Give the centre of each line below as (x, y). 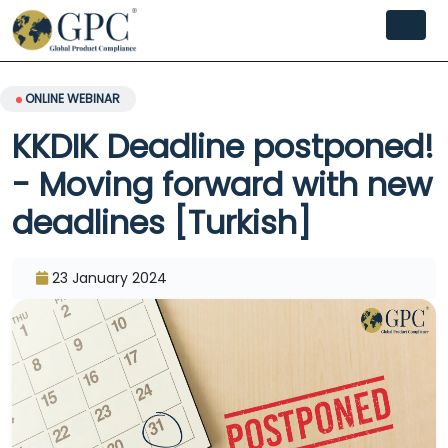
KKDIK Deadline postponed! (223, 146)
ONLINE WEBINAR (71, 98)
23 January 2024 (109, 278)
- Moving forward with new (222, 184)
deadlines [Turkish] (161, 222)
